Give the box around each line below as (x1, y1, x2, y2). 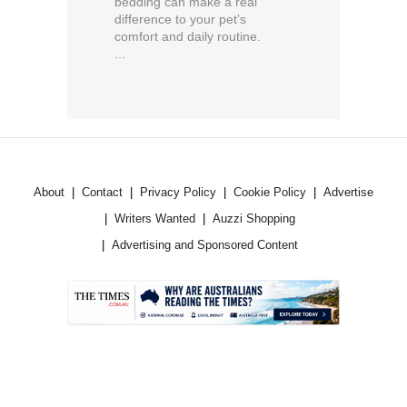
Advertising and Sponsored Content (112, 238, 298, 253)
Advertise (323, 185, 373, 200)
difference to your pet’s (114, 12, 246, 27)
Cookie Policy (233, 185, 306, 200)
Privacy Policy (140, 185, 216, 200)
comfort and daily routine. (114, 29, 261, 45)
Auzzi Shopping (213, 212, 295, 226)
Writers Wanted (114, 212, 195, 226)
